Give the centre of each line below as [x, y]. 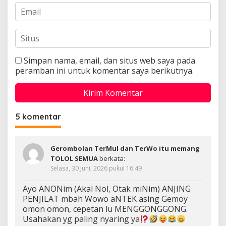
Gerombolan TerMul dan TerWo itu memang [125, 149]
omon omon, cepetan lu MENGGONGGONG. [105, 209]
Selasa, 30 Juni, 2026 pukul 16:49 [96, 168]
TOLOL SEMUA [74, 159]
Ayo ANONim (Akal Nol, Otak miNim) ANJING [107, 189]
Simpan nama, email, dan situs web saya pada [109, 61]
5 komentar [38, 117]
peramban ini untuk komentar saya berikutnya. [104, 71]
